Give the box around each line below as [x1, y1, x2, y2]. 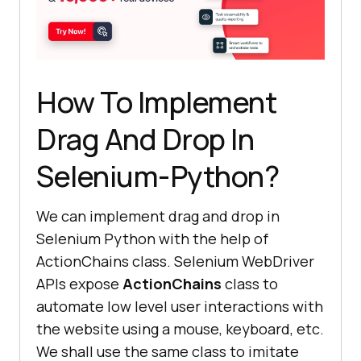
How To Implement [36, 81, 276, 122]
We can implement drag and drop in [36, 205, 280, 226]
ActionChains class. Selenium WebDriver [36, 251, 314, 271]
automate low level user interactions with [36, 296, 323, 316]
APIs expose [36, 273, 122, 293]
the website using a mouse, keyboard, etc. [36, 318, 324, 338]
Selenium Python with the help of [36, 228, 268, 248]
